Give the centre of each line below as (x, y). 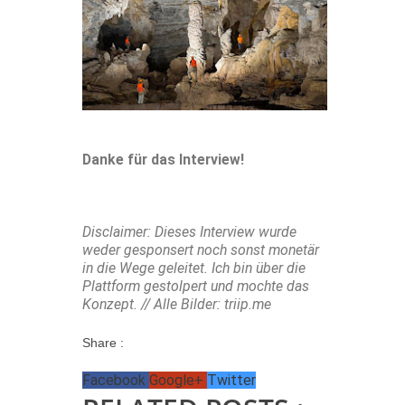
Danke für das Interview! (165, 160)
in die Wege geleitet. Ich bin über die (194, 268)
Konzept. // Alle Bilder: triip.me (177, 305)
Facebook (116, 381)
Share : (103, 343)
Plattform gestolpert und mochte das (196, 287)
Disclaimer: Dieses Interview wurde (189, 232)
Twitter (231, 381)
